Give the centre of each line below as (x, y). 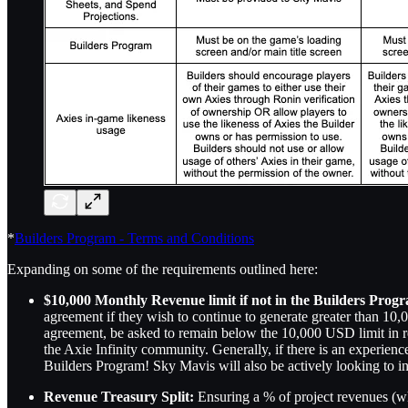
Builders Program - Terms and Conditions (134, 239)
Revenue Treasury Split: (121, 397)
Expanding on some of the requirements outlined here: (163, 270)
